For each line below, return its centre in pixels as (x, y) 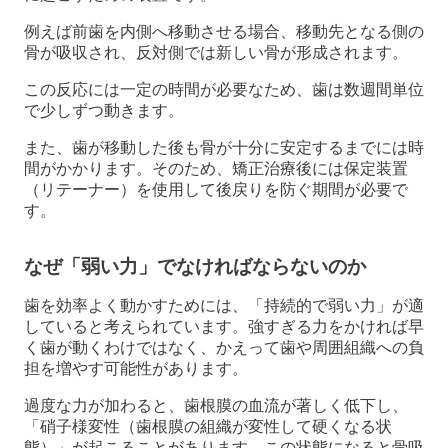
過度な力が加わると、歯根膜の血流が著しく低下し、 (216, 405)
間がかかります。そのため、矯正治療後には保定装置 (216, 168)
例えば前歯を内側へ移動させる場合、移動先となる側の (224, 31)
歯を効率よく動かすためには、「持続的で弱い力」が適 (224, 305)
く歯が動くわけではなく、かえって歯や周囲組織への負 (224, 347)
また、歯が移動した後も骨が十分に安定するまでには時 (224, 147)
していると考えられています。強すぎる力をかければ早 (224, 326)
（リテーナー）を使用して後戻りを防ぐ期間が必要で (216, 189)
